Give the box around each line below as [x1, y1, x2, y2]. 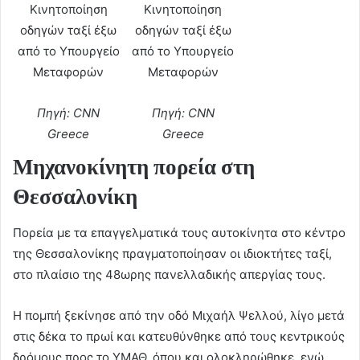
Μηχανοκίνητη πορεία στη [13, 152, 255, 182]
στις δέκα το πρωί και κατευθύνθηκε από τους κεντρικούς [13, 328, 345, 344]
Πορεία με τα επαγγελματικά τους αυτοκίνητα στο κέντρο [13, 224, 346, 240]
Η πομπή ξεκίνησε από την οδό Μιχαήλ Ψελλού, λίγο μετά [13, 307, 345, 323]
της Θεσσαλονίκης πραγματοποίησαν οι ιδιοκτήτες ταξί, [13, 245, 332, 261]
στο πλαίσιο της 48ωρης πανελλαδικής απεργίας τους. [13, 266, 325, 282]
